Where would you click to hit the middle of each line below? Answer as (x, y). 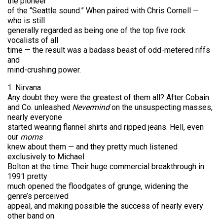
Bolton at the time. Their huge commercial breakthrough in (106, 166)
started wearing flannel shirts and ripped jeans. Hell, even (106, 127)
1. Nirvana (24, 88)
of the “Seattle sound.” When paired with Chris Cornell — (103, 11)
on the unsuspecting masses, (162, 107)
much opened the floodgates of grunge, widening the (98, 186)
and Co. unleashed (40, 107)
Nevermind (92, 107)
